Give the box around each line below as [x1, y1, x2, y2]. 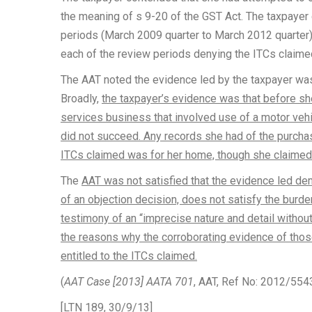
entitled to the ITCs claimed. [61, 249, 197, 263]
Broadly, [61, 92, 102, 105]
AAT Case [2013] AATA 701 [64, 275, 194, 288]
